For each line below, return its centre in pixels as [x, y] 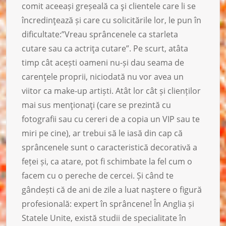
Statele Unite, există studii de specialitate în [104, 218]
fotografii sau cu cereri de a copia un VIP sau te [111, 119]
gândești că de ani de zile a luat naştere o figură [112, 189]
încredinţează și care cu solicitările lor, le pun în [111, 20]
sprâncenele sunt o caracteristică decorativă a [109, 147]
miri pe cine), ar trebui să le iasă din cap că [102, 133]
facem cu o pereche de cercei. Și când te [98, 175]
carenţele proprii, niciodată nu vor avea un [103, 76]
